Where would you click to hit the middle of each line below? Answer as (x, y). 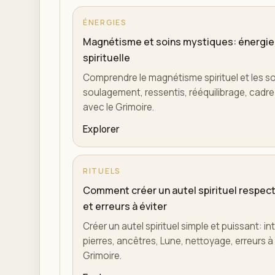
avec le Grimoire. (118, 107)
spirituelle (107, 58)
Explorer (101, 129)
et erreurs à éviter (125, 206)
